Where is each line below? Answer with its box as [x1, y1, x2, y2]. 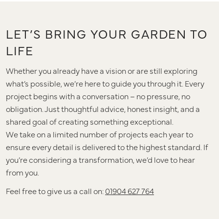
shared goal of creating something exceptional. [6, 115, 174, 127]
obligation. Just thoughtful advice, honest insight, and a [6, 103, 200, 114]
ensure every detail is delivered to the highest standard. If [6, 141, 208, 152]
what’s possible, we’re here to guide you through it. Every [6, 77, 204, 88]
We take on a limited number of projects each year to [6, 128, 193, 139]
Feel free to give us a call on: [6, 185, 105, 196]
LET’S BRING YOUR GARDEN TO [6, 24, 208, 42]
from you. [6, 166, 39, 177]
